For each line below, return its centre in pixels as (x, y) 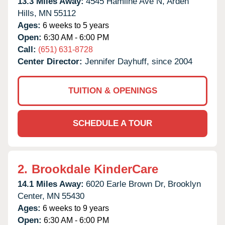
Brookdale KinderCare (95, 169)
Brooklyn (184, 184)
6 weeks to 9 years (75, 208)
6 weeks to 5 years (75, 25)
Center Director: (51, 61)
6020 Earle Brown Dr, (126, 184)
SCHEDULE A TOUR (113, 123)
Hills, (27, 13)
